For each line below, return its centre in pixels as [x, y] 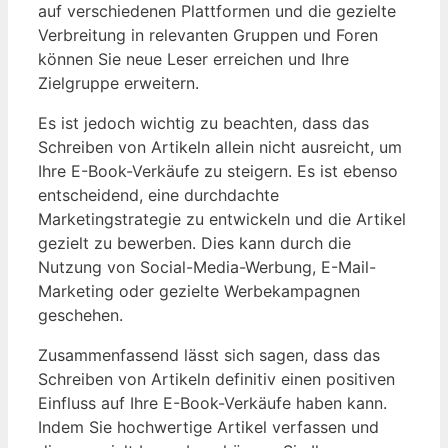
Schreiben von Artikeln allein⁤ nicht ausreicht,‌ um [220, 146]
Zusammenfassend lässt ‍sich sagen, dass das [209, 354]
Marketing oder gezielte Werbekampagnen [199, 290]
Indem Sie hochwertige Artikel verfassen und [208, 426]
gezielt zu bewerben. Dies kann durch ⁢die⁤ [194, 242]
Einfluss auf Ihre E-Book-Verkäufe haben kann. [212, 402]
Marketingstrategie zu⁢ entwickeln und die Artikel [222, 218]
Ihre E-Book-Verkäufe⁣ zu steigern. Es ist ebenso [218, 170]
